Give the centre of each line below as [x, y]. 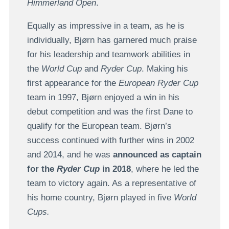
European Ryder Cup [158, 83]
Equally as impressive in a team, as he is [106, 26]
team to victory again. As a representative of [111, 184]
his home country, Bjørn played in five [100, 198]
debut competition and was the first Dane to [110, 112]
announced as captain [157, 155]
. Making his [165, 69]
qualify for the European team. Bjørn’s [99, 126]
